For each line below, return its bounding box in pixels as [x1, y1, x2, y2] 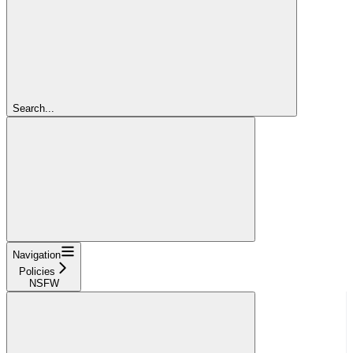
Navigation [13, 248, 61, 261]
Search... [13, 102, 54, 114]
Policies [18, 265, 55, 277]
